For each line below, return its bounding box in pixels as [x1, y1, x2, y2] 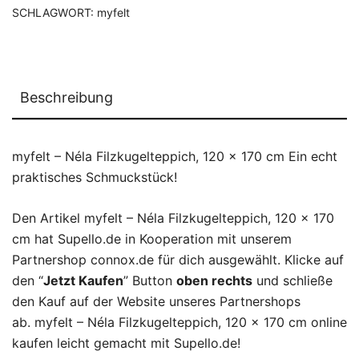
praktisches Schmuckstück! [12, 169, 177, 185]
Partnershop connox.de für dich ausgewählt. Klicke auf [12, 252, 344, 268]
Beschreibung [20, 89, 113, 106]
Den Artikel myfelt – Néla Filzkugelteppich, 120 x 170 [12, 210, 334, 226]
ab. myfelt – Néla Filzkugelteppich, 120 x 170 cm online [12, 314, 347, 330]
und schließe [252, 272, 333, 288]
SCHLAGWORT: [12, 6, 97, 19]
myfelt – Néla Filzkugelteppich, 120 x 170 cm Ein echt [12, 148, 337, 164]
